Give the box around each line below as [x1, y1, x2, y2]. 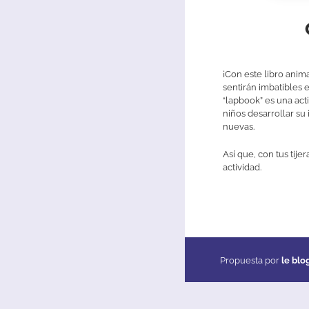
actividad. [223, 161, 261, 172]
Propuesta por [220, 255, 281, 266]
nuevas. [223, 121, 255, 132]
